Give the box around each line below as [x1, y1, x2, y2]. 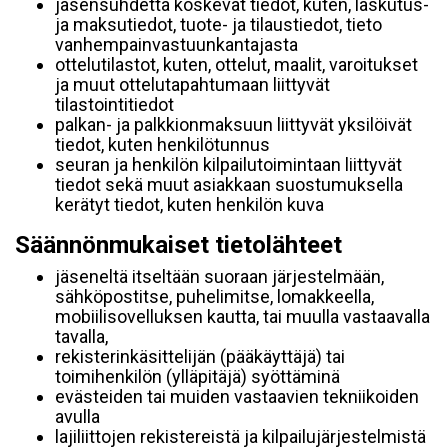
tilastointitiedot [55, 94, 174, 115]
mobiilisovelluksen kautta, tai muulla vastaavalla [55, 306, 430, 327]
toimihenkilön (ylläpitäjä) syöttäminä [55, 366, 340, 387]
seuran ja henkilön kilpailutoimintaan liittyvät [55, 154, 402, 175]
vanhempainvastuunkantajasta [55, 34, 298, 55]
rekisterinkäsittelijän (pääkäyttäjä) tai [55, 346, 345, 367]
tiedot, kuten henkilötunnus [55, 134, 270, 155]
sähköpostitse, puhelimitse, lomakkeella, [55, 286, 374, 307]
